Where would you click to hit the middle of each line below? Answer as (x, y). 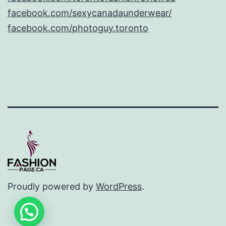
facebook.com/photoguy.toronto (78, 28)
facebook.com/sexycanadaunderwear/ (90, 13)
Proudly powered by (52, 186)
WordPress (119, 186)
